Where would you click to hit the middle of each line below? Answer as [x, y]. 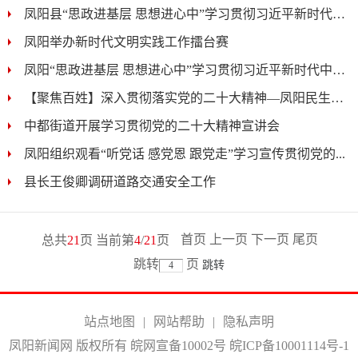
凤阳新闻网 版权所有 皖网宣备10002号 [119, 345]
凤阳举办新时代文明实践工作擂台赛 [126, 42]
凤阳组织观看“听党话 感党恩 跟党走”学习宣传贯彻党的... [185, 154]
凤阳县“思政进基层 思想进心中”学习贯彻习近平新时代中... [339, 14]
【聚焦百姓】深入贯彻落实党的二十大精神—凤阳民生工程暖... [337, 98]
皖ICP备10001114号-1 [289, 345]
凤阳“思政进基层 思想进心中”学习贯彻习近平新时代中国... [339, 70]
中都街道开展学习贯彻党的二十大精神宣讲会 [152, 126]
